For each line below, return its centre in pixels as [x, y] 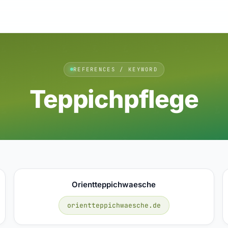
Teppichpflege [114, 99]
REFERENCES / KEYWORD [116, 69]
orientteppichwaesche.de [114, 205]
